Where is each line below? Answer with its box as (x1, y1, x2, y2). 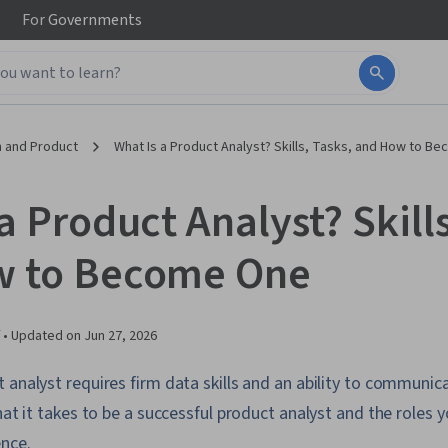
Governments (45, 9, 142, 31)
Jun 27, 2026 (84, 326, 157, 346)
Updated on (11, 326, 84, 346)
